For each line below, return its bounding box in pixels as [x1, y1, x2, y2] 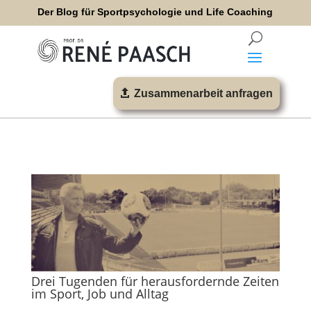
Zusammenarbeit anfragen [134, 87, 274, 99]
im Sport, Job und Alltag [31, 285, 172, 302]
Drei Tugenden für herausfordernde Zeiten [31, 272, 279, 289]
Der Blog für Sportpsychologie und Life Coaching [37, 6, 274, 17]
